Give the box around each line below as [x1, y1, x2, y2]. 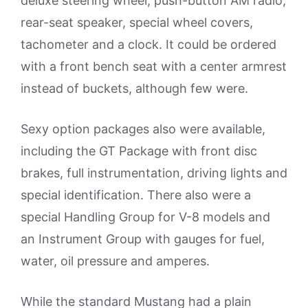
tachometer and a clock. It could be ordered [21, 37, 276, 52]
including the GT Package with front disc [21, 144, 257, 158]
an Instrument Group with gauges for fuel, [21, 232, 265, 246]
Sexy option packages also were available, [21, 122, 265, 136]
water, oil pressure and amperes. [21, 254, 210, 268]
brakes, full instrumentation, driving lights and [21, 166, 287, 180]
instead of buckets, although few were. [21, 81, 248, 96]
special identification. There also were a [21, 188, 251, 202]
